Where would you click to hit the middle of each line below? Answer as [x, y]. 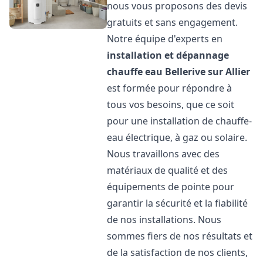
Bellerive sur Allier [208, 72]
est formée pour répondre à [170, 88]
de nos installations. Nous [164, 220]
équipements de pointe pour [171, 187]
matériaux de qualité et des [168, 170]
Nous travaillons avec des [163, 154]
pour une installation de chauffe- [180, 121]
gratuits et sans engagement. [173, 22]
